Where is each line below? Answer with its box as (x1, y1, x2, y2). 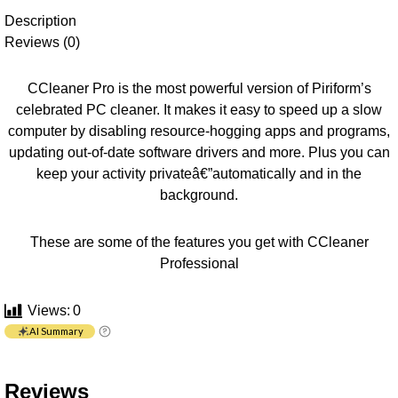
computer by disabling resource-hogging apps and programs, (8, 123, 390, 139)
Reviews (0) (4, 33, 80, 50)
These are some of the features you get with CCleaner (29, 234, 369, 251)
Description (4, 12, 76, 28)
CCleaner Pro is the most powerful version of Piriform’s (27, 80, 371, 97)
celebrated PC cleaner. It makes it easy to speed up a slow (16, 101, 382, 118)
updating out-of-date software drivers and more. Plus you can (8, 144, 390, 161)
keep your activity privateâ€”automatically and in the (36, 165, 362, 182)
